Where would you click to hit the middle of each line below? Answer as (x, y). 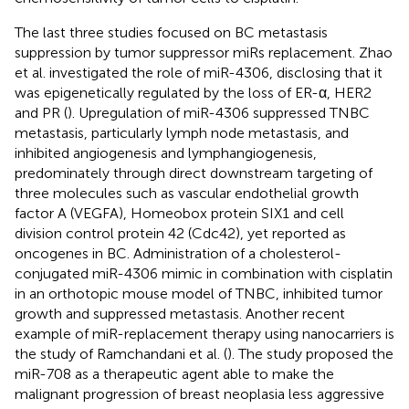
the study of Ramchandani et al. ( (121, 353)
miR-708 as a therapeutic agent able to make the (174, 373)
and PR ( (41, 112)
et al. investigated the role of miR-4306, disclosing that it (199, 72)
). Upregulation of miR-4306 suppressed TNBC (219, 112)
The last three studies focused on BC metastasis (171, 32)
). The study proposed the (310, 353)
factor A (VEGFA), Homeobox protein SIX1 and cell (179, 213)
